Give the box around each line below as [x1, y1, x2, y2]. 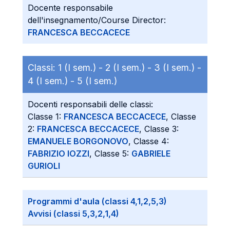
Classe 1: [28, 111, 64, 122]
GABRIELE [131, 148, 170, 159]
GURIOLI [28, 161, 60, 171]
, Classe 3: [139, 124, 179, 134]
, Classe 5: [89, 148, 131, 159]
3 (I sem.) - [154, 62, 201, 73]
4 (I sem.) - [28, 75, 77, 86]
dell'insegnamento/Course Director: [28, 15, 166, 25]
